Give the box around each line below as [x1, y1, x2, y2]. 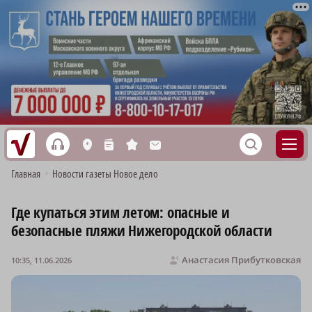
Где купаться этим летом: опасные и [11, 203, 230, 223]
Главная [11, 166, 41, 181]
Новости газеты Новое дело [52, 166, 158, 181]
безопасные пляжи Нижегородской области [11, 221, 273, 241]
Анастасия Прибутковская [182, 253, 301, 267]
